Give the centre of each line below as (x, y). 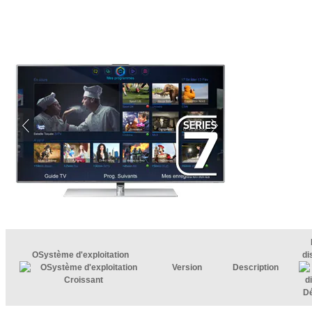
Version (187, 267)
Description (256, 267)
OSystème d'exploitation (81, 255)
